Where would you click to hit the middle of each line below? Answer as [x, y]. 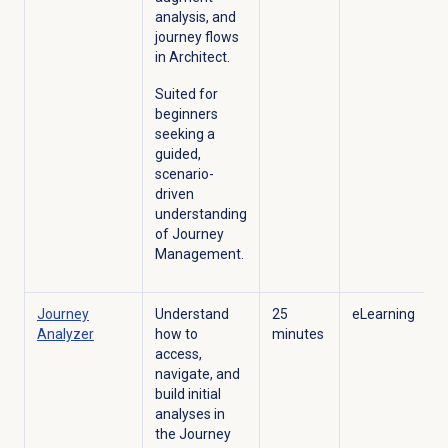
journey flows [196, 37]
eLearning [383, 314]
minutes [297, 334]
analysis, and [195, 17]
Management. [200, 254]
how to [176, 334]
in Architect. [192, 57]
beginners [186, 114]
